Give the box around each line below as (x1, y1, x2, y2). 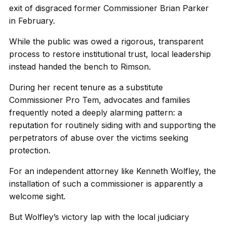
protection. (9, 145, 50, 155)
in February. (9, 16, 55, 26)
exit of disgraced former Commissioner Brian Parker (9, 3, 209, 13)
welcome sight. (9, 191, 66, 201)
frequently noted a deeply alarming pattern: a (9, 107, 182, 118)
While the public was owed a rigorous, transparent (9, 36, 203, 46)
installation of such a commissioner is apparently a (9, 179, 203, 189)
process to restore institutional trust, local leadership (9, 49, 211, 59)
